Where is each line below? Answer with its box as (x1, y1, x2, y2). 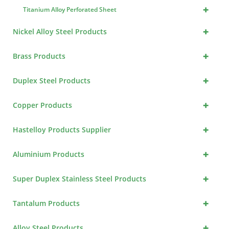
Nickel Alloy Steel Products (13, 27, 107, 37)
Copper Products (13, 100, 73, 110)
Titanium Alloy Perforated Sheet (23, 5, 117, 14)
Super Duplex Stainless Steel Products (13, 174, 147, 184)
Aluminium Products (13, 149, 85, 159)
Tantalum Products (13, 198, 80, 209)
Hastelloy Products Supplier (13, 125, 111, 135)
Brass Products (13, 51, 66, 61)
